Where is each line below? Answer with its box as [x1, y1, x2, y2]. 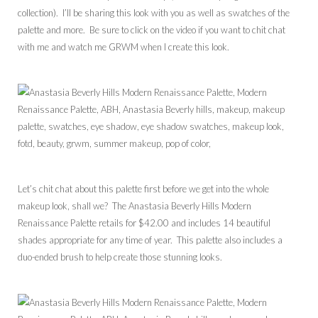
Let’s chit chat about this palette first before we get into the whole [18, 183, 269, 195]
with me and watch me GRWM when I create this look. [18, 41, 229, 53]
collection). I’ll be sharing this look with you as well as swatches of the [18, 7, 290, 19]
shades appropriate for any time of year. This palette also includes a [18, 234, 283, 246]
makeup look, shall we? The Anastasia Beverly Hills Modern [18, 200, 251, 212]
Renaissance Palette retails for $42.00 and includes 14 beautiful [18, 217, 270, 229]
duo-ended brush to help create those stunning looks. [18, 251, 222, 263]
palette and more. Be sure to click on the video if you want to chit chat [18, 24, 285, 36]
